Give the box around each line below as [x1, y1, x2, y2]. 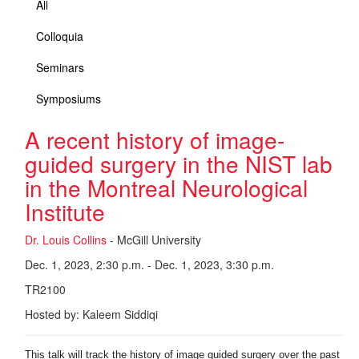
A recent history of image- [25, 123, 284, 155]
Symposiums [36, 91, 101, 107]
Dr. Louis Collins [25, 232, 107, 248]
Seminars [36, 59, 84, 75]
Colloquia [36, 28, 83, 44]
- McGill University [107, 232, 201, 248]
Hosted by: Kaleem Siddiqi [25, 306, 158, 322]
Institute [25, 196, 105, 228]
